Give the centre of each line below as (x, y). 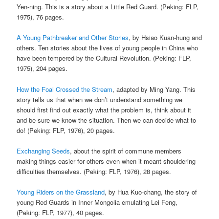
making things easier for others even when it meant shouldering (106, 161)
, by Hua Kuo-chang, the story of (151, 192)
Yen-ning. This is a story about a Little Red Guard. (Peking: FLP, (108, 7)
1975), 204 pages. (42, 68)
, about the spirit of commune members (126, 151)
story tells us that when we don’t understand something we (100, 99)
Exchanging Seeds (44, 151)
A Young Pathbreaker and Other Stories (73, 38)
